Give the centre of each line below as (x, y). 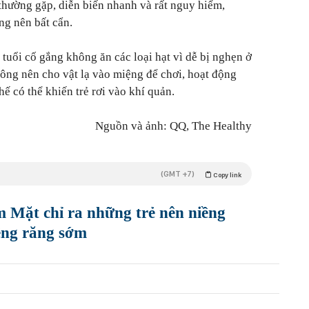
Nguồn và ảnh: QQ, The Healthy (173, 126)
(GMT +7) (178, 174)
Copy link (227, 175)
